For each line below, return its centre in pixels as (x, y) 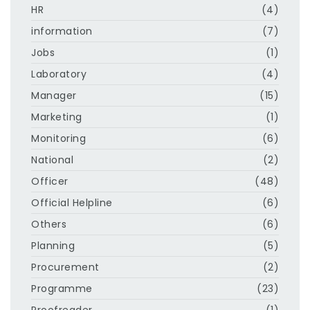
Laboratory (59, 74)
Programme (62, 288)
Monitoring (58, 138)
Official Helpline (72, 202)
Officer (50, 181)
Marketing (57, 117)
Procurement (65, 267)
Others (49, 224)
